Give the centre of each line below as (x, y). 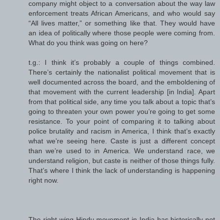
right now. (43, 180)
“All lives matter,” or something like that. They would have (122, 23)
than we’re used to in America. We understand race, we (122, 151)
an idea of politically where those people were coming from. (122, 33)
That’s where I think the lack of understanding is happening (122, 171)
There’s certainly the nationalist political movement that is (122, 72)
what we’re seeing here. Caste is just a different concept (122, 141)
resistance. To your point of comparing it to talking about (122, 122)
